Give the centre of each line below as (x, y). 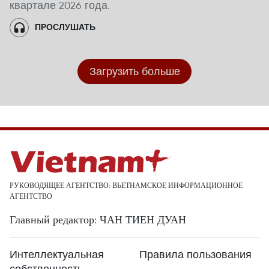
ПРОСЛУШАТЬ (65, 27)
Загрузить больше (134, 71)
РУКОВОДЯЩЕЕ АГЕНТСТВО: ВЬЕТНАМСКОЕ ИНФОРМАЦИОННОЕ (126, 185)
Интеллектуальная (57, 254)
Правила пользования (195, 254)
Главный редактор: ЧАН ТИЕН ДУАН (98, 219)
